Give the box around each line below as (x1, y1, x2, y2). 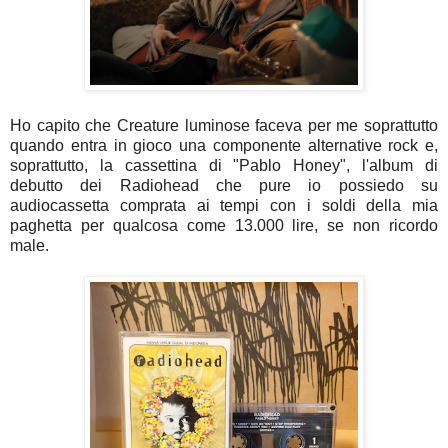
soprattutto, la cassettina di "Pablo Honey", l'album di (10, 156, 438, 174)
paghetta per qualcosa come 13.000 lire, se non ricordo (10, 216, 438, 234)
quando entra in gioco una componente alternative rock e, (10, 136, 438, 154)
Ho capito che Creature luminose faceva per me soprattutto (10, 116, 438, 134)
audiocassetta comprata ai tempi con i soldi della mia (10, 196, 438, 214)
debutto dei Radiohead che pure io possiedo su (10, 176, 438, 194)
